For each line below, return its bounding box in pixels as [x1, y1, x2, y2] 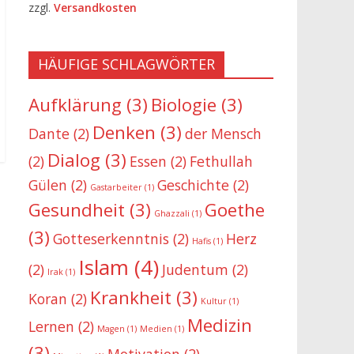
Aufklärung [28, 92, 122, 117]
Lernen [28, 316, 74, 336]
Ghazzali [154, 207, 190, 219]
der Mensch [185, 123, 262, 143]
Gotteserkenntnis [53, 228, 169, 248]
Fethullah [190, 151, 253, 171]
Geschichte [157, 175, 229, 194]
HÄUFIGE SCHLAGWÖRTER [38, 54, 215, 73]
